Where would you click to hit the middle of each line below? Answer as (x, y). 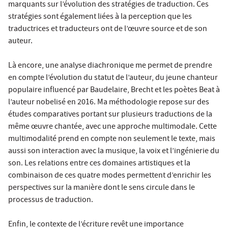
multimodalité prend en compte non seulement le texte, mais (112, 139)
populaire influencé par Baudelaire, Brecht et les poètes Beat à (114, 90)
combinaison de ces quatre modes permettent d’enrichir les (110, 176)
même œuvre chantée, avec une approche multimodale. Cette (112, 127)
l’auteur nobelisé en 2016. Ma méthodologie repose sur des (109, 103)
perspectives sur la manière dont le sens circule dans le (102, 188)
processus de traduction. (51, 200)
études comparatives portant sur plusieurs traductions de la (110, 115)
